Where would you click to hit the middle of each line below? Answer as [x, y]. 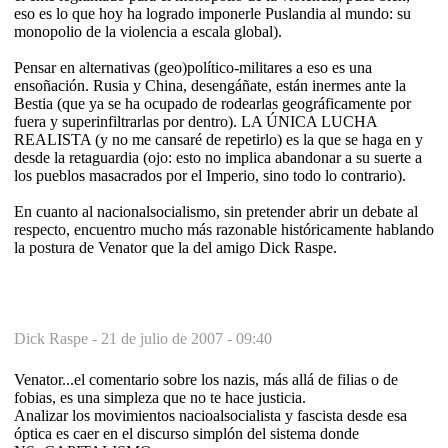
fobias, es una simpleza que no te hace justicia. [160, 397]
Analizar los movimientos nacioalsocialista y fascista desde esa [210, 415]
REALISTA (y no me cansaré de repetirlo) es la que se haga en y [218, 139]
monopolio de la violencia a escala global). [148, 31]
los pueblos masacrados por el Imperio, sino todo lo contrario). [210, 175]
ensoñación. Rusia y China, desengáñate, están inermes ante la [210, 85]
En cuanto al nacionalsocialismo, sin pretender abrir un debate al [216, 211]
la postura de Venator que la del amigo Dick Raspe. [175, 247]
